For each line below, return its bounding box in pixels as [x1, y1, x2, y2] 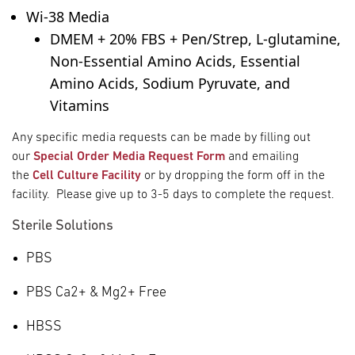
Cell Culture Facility [32, 169, 141, 182]
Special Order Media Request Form [33, 150, 225, 163]
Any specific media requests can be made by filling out [12, 131, 311, 144]
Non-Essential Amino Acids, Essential [50, 51, 300, 71]
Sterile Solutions [12, 218, 113, 234]
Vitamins [50, 95, 109, 115]
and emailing [225, 150, 299, 163]
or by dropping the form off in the [141, 169, 325, 182]
